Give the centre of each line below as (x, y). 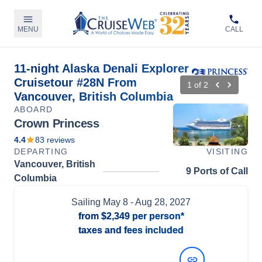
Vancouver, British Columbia (94, 96)
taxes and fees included (131, 230)
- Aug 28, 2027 (159, 202)
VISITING (227, 151)
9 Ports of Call (217, 171)
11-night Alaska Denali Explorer (101, 68)
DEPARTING (41, 151)
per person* (157, 216)
